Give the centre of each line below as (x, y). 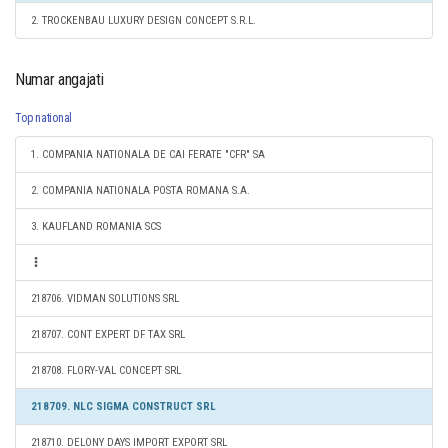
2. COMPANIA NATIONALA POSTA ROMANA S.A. (140, 190)
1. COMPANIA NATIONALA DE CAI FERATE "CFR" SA (148, 154)
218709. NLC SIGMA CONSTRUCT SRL (123, 406)
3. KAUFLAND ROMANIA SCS (96, 226)
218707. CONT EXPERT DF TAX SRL (108, 334)
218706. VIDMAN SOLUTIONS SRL (105, 298)
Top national (44, 118)
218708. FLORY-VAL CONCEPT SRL (106, 370)
